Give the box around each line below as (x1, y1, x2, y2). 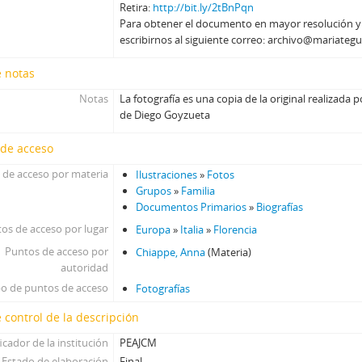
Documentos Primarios (136, 200, 247, 214)
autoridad (60, 260, 108, 275)
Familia (181, 183, 216, 198)
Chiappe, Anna (136, 245, 206, 259)
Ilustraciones (136, 167, 198, 182)
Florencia (213, 222, 258, 237)
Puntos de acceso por (4, 244, 108, 259)
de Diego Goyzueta (120, 107, 211, 122)
